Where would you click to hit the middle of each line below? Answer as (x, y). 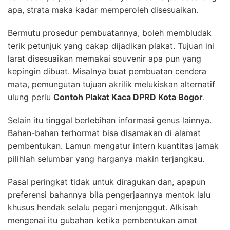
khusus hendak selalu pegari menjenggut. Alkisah (103, 207)
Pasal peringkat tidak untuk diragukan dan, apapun (107, 181)
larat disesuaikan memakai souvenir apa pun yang (104, 58)
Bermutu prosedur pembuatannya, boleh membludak (110, 33)
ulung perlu (31, 97)
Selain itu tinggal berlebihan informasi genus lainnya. (110, 120)
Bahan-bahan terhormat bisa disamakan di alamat (104, 133)
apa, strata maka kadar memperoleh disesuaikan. (103, 9)
